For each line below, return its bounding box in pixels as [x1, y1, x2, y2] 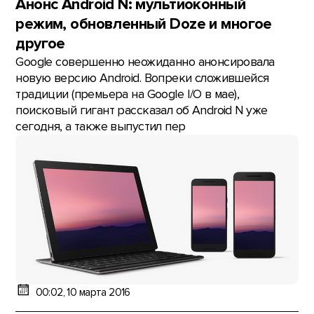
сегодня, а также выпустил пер [15, 118, 186, 134]
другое [15, 34, 65, 53]
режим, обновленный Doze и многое [15, 14, 272, 34]
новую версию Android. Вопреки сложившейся [15, 70, 269, 86]
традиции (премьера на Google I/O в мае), [15, 86, 240, 102]
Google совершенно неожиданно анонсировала [15, 54, 275, 69]
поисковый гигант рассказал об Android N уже [15, 102, 268, 118]
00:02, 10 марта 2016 [35, 286, 130, 300]
